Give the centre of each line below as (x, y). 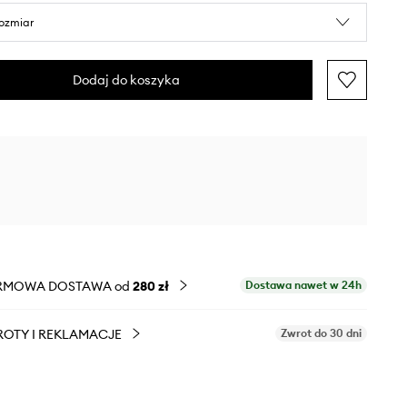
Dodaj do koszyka (127, 80)
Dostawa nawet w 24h (304, 285)
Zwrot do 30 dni (322, 333)
